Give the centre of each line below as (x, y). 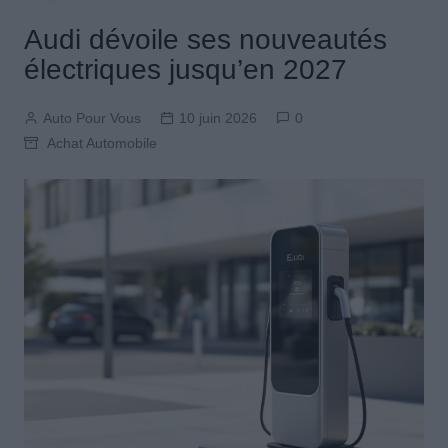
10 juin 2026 (217, 118)
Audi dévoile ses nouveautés (205, 40)
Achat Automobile (101, 143)
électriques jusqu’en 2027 (185, 70)
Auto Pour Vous (91, 118)
